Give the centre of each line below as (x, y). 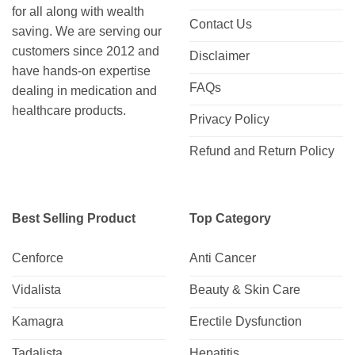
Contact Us (221, 24)
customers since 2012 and (86, 52)
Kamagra (38, 322)
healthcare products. (69, 111)
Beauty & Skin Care (245, 290)
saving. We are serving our (87, 32)
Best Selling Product (74, 218)
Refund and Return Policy (262, 151)
